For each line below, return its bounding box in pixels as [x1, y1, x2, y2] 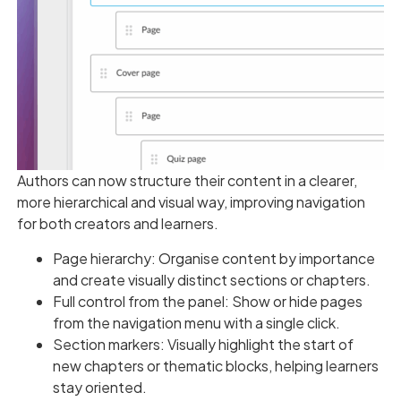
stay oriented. [52, 377, 147, 397]
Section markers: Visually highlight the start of [52, 334, 354, 354]
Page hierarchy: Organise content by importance [52, 248, 375, 268]
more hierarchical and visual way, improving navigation [16, 192, 365, 212]
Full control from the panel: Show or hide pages [52, 291, 363, 311]
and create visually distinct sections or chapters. [52, 269, 371, 289]
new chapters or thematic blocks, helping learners [52, 355, 379, 375]
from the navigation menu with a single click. [52, 312, 340, 332]
